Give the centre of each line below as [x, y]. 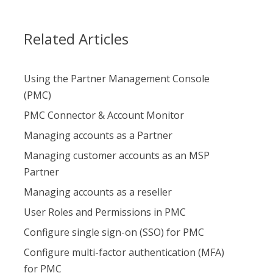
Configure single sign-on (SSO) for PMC [114, 232]
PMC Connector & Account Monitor [104, 115]
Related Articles [76, 39]
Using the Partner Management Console [116, 79]
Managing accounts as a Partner [98, 136]
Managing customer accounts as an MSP [116, 156]
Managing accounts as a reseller [97, 192]
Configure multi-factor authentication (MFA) [124, 253]
